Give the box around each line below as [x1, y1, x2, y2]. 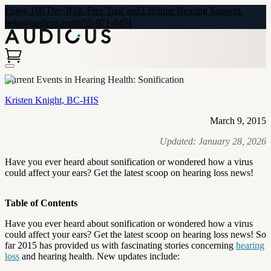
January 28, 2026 [198, 135, 266, 146]
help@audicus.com [5, 18, 78, 28]
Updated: [160, 135, 198, 146]
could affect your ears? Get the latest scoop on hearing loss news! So [5, 229, 266, 240]
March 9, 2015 [210, 115, 266, 126]
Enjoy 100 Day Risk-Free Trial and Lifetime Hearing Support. [5, 5, 243, 16]
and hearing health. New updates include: [19, 250, 180, 261]
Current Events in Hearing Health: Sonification [5, 74, 184, 85]
